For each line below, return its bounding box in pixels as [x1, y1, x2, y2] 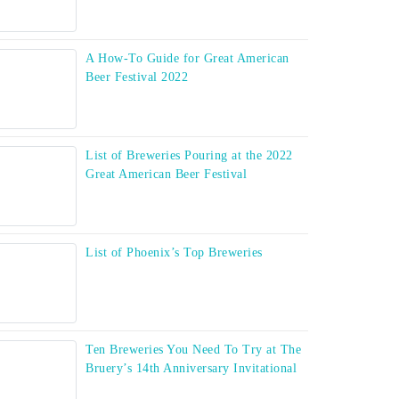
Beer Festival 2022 [85, 70, 188, 85]
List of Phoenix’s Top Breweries [85, 246, 263, 260]
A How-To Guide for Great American [85, 52, 289, 66]
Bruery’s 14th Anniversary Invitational [85, 362, 297, 376]
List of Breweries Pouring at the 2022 [85, 149, 293, 163]
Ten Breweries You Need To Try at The [85, 343, 301, 357]
